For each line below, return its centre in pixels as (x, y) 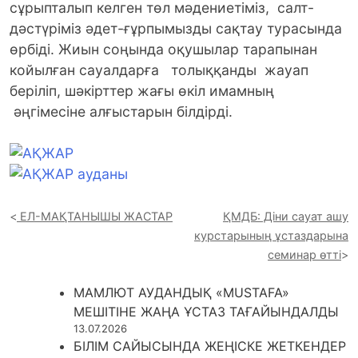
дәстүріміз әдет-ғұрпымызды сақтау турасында (176, 29)
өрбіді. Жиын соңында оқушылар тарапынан (167, 50)
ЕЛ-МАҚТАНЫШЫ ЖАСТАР (96, 216)
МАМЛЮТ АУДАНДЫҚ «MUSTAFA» (181, 292)
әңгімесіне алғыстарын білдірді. (121, 112)
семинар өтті (304, 254)
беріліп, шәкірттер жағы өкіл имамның (142, 91)
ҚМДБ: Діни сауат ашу (286, 216)
